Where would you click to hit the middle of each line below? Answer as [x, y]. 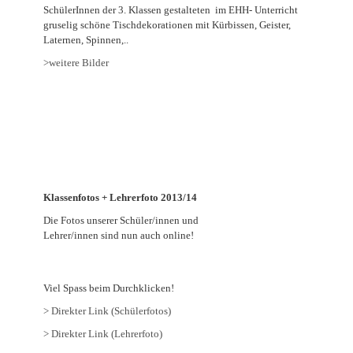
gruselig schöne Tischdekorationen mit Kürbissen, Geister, [167, 25]
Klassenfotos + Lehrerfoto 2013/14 [120, 197]
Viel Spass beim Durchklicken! [109, 288]
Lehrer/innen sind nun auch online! [119, 235]
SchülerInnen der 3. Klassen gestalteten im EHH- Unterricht [171, 10]
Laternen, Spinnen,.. [86, 40]
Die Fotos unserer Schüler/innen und [121, 220]
